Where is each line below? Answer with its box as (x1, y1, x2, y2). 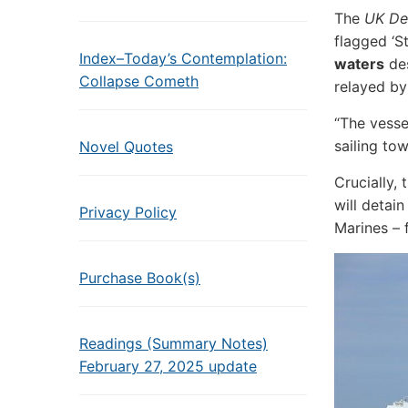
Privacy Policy (79, 203, 177, 221)
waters (334, 55, 384, 73)
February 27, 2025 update (79, 357, 257, 375)
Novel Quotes (79, 138, 173, 156)
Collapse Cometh (79, 72, 199, 90)
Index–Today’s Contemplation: (79, 49, 287, 67)
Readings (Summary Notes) (79, 334, 268, 352)
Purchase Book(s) (79, 269, 200, 287)
